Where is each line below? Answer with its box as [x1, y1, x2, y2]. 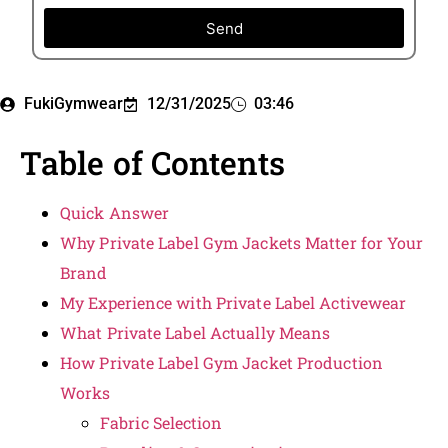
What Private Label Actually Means [60, 322, 331, 344]
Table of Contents [20, 141, 285, 185]
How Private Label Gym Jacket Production [60, 352, 383, 374]
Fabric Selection [100, 412, 223, 434]
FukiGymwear [23, 94, 123, 114]
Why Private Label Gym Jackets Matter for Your [60, 232, 424, 254]
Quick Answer [60, 202, 170, 224]
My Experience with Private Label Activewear [60, 292, 407, 314]
